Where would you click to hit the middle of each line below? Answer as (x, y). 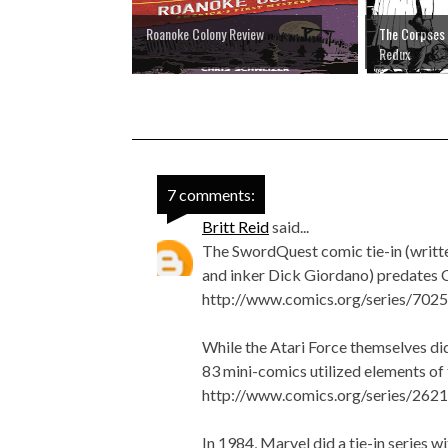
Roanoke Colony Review (205, 34)
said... (289, 227)
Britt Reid (235, 227)
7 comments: (211, 195)
